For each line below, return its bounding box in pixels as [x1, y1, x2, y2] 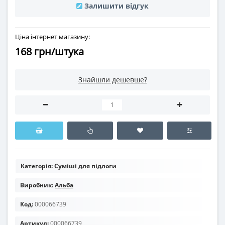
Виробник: [20, 181, 53, 190]
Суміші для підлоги [54, 162, 117, 171]
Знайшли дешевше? [78, 75, 147, 85]
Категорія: [21, 162, 53, 171]
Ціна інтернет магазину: [15, 32, 90, 42]
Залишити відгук [84, 1, 149, 11]
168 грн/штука [15, 45, 84, 59]
